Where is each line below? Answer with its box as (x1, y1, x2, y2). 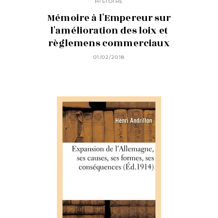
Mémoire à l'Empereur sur (47, 11, 171, 25)
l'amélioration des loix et (50, 23, 168, 37)
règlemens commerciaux (48, 36, 170, 50)
